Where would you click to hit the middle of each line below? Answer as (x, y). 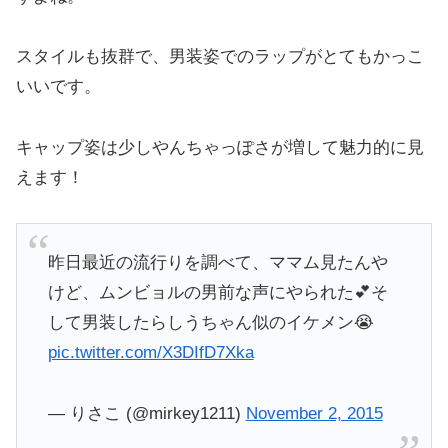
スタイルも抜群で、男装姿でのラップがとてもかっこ (220, 57)
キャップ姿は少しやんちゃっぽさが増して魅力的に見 (220, 147)
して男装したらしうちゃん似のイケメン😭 (210, 323)
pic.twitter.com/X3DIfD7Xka (150, 353)
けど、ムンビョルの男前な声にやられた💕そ (217, 293)
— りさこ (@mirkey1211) (146, 413)
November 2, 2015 (314, 413)
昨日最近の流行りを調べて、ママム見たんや (217, 263)
